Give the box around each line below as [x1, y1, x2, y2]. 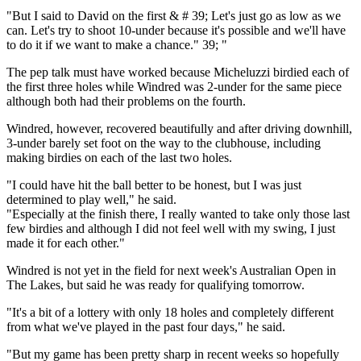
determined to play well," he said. [6, 192, 176, 206]
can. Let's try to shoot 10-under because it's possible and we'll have [6, 23, 346, 37]
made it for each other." [6, 235, 125, 250]
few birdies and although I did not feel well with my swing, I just [6, 221, 335, 235]
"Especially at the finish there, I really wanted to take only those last [6, 206, 350, 221]
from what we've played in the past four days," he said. [6, 319, 285, 334]
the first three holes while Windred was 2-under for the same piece [6, 79, 342, 93]
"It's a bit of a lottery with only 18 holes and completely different [6, 305, 334, 319]
